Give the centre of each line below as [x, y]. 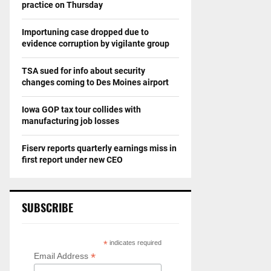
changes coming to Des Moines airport [95, 82]
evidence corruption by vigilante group [96, 43]
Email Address [62, 256]
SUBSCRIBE [47, 207]
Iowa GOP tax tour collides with [81, 109]
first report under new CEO [72, 159]
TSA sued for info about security [83, 70]
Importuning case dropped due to [85, 32]
